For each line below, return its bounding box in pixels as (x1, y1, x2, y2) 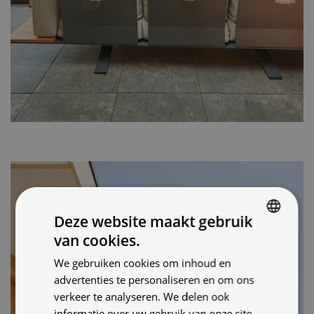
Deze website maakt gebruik (54, 211, 253, 231)
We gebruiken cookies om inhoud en (54, 255, 231, 270)
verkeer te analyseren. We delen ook (54, 289, 230, 303)
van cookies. (54, 230, 141, 250)
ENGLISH (238, 260, 270, 271)
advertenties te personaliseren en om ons (54, 272, 254, 287)
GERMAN (238, 284, 271, 295)
